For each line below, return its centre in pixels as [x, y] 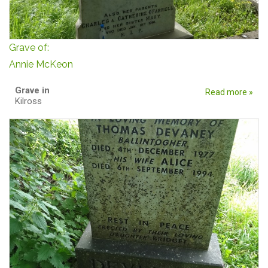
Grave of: [30, 47]
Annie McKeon [41, 64]
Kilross [28, 101]
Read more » [229, 92]
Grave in [33, 90]
